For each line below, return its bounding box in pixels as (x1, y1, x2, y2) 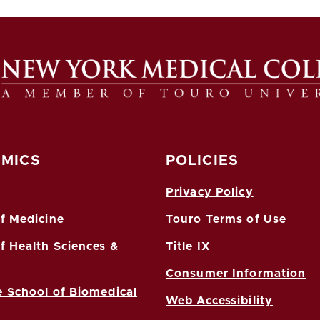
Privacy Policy (166, 186, 254, 198)
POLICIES (166, 153, 239, 168)
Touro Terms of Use (166, 213, 287, 225)
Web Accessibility (166, 294, 274, 306)
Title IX (166, 240, 211, 252)
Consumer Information (166, 267, 306, 279)
